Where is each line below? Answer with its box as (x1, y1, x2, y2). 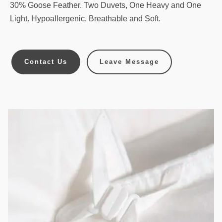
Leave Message (100, 58, 159, 66)
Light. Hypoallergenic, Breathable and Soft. (10, 14, 161, 23)
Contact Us (24, 58, 68, 66)
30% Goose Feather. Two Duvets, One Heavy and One (10, 1, 201, 10)
